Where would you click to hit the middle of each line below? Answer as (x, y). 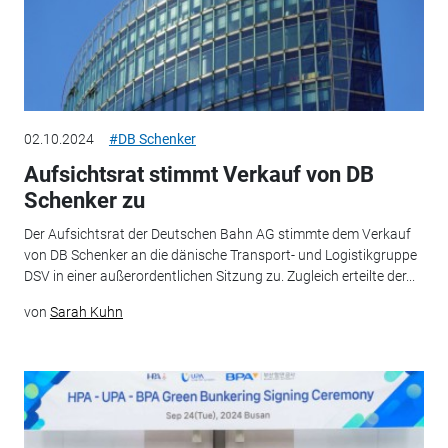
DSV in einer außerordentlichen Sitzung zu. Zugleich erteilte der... (219, 276)
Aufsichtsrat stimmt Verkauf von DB (198, 174)
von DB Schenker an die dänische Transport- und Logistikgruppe (220, 255)
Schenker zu (84, 200)
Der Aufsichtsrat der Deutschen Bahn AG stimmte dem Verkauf (217, 234)
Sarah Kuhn (86, 312)
